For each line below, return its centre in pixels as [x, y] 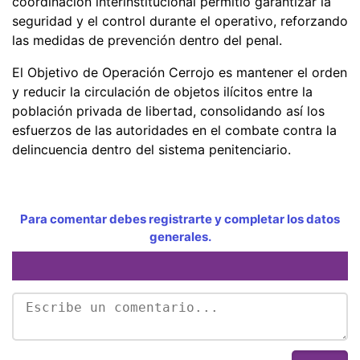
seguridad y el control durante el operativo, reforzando [180, 20]
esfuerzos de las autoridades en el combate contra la [174, 130]
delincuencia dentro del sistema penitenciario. [151, 149]
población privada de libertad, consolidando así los [168, 110]
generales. [180, 236]
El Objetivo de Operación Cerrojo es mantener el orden [180, 72]
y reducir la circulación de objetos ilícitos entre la [162, 91]
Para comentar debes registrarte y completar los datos [180, 219]
